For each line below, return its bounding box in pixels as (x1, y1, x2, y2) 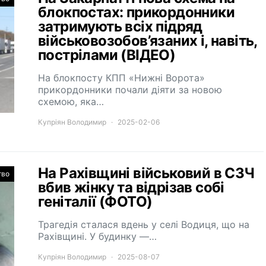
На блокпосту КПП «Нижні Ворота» (38, 72, 205, 84)
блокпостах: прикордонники (38, 4, 235, 21)
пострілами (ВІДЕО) (38, 46, 176, 64)
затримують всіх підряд (38, 18, 202, 35)
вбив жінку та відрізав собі (38, 179, 224, 196)
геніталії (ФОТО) (38, 193, 153, 210)
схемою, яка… (38, 96, 104, 107)
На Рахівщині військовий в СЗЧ (38, 164, 255, 182)
